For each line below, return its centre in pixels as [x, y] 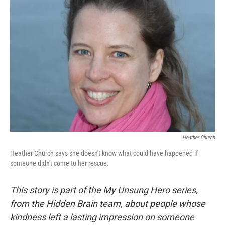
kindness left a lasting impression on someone [102, 217]
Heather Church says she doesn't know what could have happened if [104, 153]
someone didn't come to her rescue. [60, 163]
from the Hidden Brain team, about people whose [108, 204]
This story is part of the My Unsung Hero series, [104, 190]
